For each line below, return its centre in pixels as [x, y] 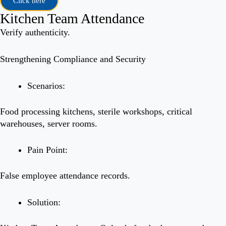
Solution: [44, 203]
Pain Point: [47, 150]
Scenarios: [46, 86]
